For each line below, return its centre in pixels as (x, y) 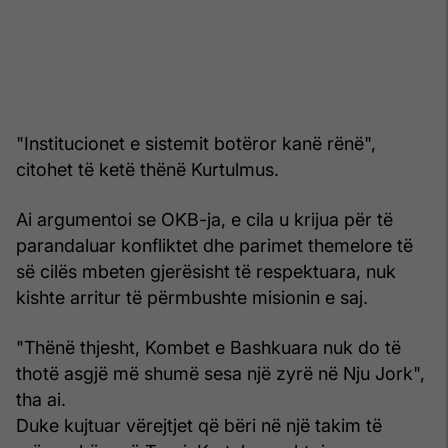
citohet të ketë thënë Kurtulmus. (147, 169)
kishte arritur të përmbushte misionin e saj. (192, 297)
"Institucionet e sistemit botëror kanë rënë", (196, 143)
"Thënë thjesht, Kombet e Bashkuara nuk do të (208, 347)
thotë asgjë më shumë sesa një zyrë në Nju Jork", (220, 373)
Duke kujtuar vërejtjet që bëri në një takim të (199, 425)
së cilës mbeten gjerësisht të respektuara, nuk (206, 271)
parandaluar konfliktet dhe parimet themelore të (214, 245)
